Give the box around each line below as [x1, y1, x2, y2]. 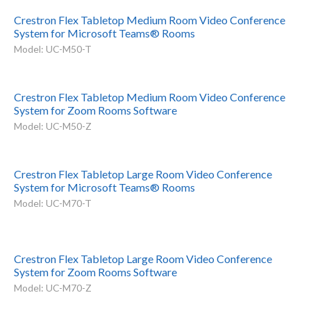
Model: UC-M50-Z [13, 119, 92, 132]
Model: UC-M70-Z [13, 282, 92, 294]
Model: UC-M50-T [13, 42, 92, 55]
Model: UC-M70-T [13, 196, 92, 209]
